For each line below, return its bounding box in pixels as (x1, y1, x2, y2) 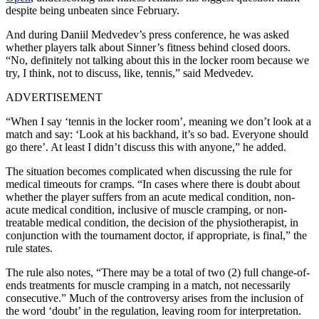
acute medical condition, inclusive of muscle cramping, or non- (6, 203, 287, 216)
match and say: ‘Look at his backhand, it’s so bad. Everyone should (6, 127, 308, 140)
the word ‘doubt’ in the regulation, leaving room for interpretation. (6, 304, 301, 317)
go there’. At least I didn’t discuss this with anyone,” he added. (6, 140, 286, 153)
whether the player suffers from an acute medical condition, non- (6, 190, 295, 203)
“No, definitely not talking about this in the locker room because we (6, 53, 309, 66)
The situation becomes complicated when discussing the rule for (6, 164, 292, 177)
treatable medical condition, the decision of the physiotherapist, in (6, 216, 298, 229)
